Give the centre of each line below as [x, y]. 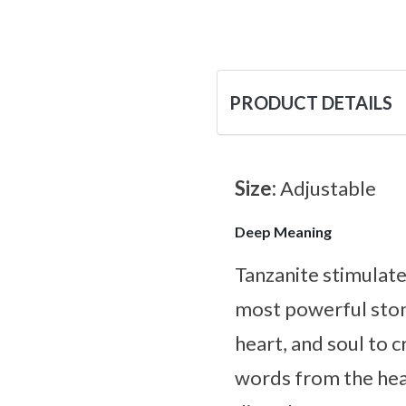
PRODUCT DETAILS [311, 103]
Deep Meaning [283, 232]
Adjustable [328, 188]
